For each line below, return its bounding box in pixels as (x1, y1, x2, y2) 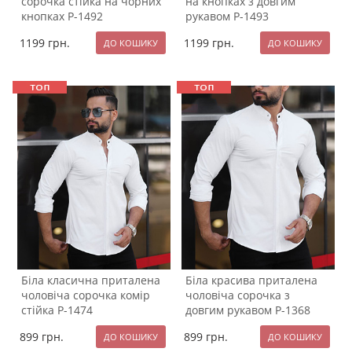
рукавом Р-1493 (185, 8, 269, 24)
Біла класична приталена (21, 272, 160, 288)
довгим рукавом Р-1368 (185, 302, 310, 317)
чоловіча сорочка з (185, 287, 290, 302)
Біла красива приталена (185, 272, 317, 288)
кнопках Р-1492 (21, 8, 103, 24)
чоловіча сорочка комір (21, 287, 150, 302)
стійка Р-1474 (21, 302, 93, 317)
